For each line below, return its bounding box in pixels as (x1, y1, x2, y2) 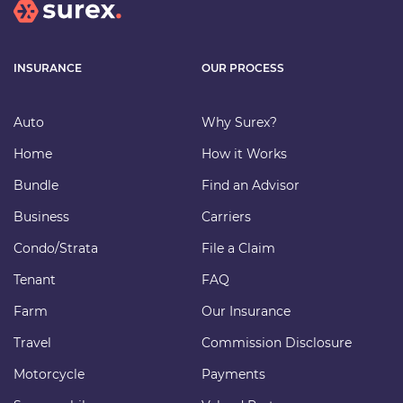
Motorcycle (13, 365, 85, 382)
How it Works (201, 145, 287, 162)
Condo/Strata (13, 239, 98, 256)
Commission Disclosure (201, 334, 352, 351)
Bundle (13, 176, 58, 193)
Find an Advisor (201, 176, 300, 193)
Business (13, 208, 69, 225)
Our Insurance (201, 302, 291, 319)
